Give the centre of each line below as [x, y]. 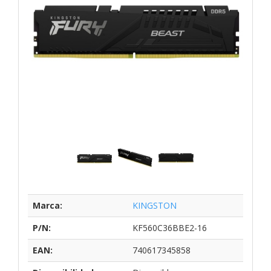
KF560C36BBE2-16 [170, 227]
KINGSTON [155, 205]
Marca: [47, 205]
